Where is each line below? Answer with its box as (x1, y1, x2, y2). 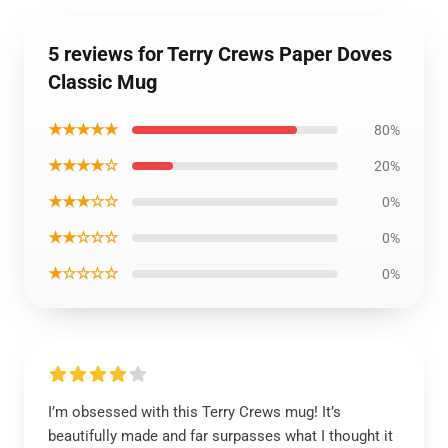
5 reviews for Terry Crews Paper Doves (48, 42, 392, 66)
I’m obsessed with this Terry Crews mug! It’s (48, 403, 341, 421)
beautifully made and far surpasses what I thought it (48, 427, 393, 445)
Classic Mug (48, 70, 157, 94)
